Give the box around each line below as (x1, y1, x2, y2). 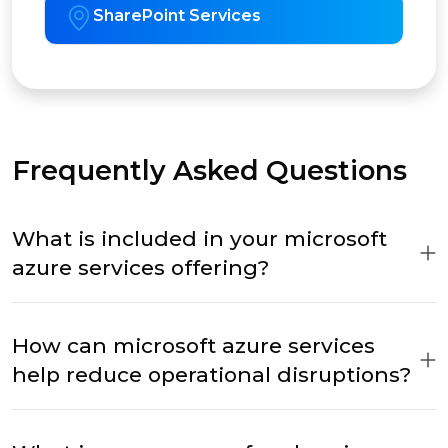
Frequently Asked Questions (12, 154, 407, 188)
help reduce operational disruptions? (12, 362, 411, 388)
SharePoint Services (93, 6, 261, 26)
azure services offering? (12, 255, 269, 281)
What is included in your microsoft (12, 226, 387, 252)
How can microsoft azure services (12, 333, 375, 359)
